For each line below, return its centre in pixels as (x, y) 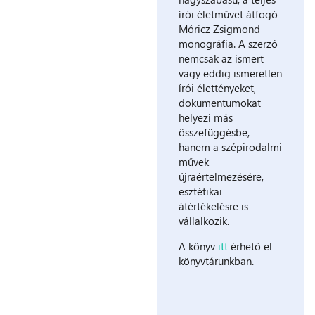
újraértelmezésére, (221, 176)
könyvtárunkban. (216, 261)
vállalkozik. (204, 220)
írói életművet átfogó (228, 14)
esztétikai (200, 191)
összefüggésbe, (214, 132)
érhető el (251, 246)
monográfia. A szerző (228, 43)
